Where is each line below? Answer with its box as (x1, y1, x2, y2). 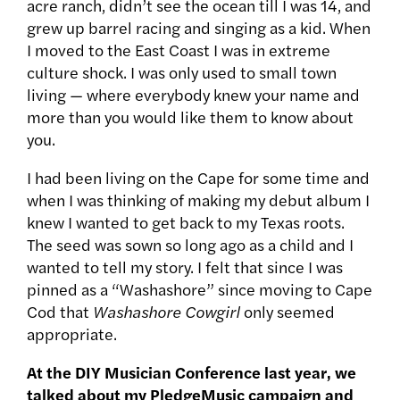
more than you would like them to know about (27, 105, 354, 129)
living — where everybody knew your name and (27, 83, 360, 106)
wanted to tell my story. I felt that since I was (27, 255, 343, 279)
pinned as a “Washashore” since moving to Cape (27, 278, 372, 301)
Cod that (27, 300, 93, 323)
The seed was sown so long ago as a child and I (27, 233, 354, 256)
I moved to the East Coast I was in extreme (27, 38, 330, 62)
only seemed (240, 300, 335, 323)
